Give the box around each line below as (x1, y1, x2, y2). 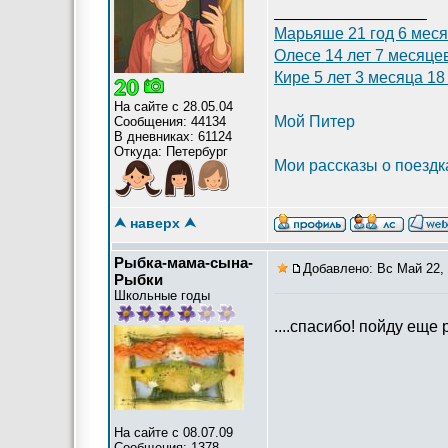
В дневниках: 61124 (114, 129, 232, 144)
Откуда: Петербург (114, 144, 228, 159)
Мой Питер (274, 113, 355, 130)
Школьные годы (114, 288, 210, 303)
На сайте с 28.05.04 (114, 99, 233, 114)
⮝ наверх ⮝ (114, 215, 196, 231)
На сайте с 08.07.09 (114, 425, 233, 440)
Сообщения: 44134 (114, 114, 226, 129)
